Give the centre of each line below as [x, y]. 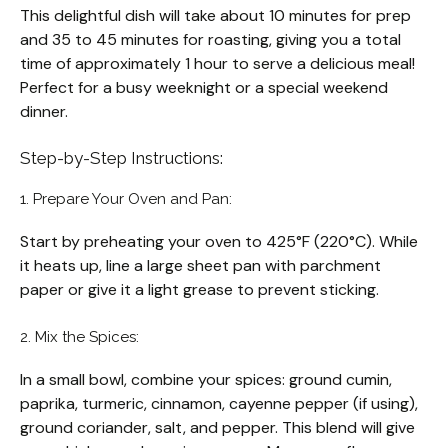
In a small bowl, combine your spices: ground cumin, [206, 380]
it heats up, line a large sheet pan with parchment [200, 266]
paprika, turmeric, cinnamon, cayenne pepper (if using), [219, 404]
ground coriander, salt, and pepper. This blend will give [217, 428]
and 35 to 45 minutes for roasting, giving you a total [210, 40]
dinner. [44, 112]
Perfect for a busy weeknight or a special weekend [204, 88]
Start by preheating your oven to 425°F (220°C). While [219, 242]
